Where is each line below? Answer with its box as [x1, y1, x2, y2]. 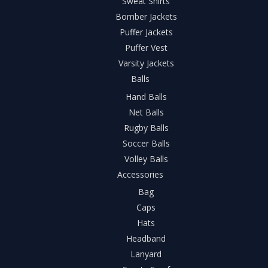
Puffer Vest [124, 42, 167, 54]
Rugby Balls [123, 121, 169, 133]
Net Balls [128, 106, 164, 118]
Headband [126, 233, 166, 245]
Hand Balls [125, 90, 167, 102]
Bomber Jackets [115, 11, 177, 23]
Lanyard [130, 248, 162, 260]
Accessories [117, 168, 163, 180]
